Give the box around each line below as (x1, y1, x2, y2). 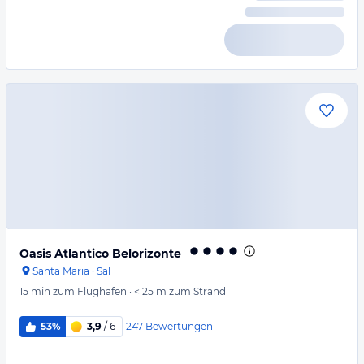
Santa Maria (32, 265, 89, 277)
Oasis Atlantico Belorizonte (19, 246, 181, 261)
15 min (19, 285, 50, 297)
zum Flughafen (53, 285, 127, 297)
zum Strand (169, 285, 226, 297)
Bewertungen (145, 319, 213, 332)
